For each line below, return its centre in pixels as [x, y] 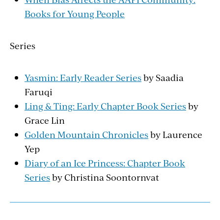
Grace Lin [47, 120]
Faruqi [40, 91]
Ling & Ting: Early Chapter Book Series [105, 106]
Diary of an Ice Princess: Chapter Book [105, 163]
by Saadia [163, 77]
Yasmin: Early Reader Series [83, 77]
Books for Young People [75, 13]
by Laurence [175, 134]
